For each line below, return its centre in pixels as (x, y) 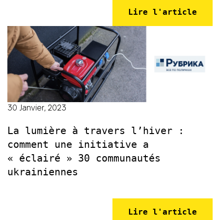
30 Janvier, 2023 (37, 108)
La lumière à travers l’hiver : (96, 131)
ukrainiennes (43, 172)
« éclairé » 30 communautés (84, 158)
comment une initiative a (78, 145)
